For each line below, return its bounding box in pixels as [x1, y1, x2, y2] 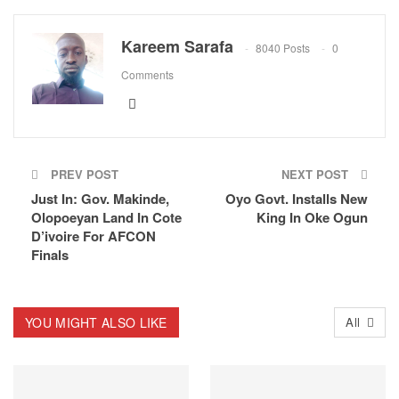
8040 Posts [256, 39, 310, 55]
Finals [31, 244, 69, 265]
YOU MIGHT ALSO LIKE [25, 313, 167, 331]
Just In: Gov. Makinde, [31, 188, 169, 208]
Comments [121, 66, 174, 82]
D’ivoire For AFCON [31, 225, 156, 246]
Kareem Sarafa [121, 34, 233, 58]
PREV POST [47, 165, 118, 183]
